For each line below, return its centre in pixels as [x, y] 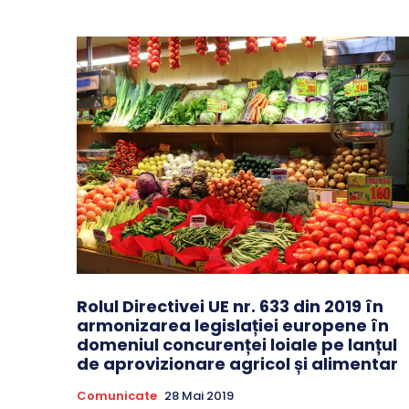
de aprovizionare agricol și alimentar [237, 364]
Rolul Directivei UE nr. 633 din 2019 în [230, 307]
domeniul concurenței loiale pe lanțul [237, 345]
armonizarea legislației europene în [233, 326]
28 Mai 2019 [199, 396]
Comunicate [117, 396]
